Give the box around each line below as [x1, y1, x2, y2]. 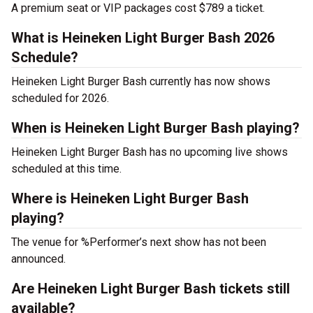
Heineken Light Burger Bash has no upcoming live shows [11, 145, 288, 159]
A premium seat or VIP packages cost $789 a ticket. [11, 1, 265, 15]
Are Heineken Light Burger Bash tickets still [11, 280, 290, 297]
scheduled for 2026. [11, 92, 109, 105]
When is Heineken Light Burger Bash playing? [11, 119, 300, 136]
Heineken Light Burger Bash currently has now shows [11, 75, 270, 88]
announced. [11, 252, 66, 265]
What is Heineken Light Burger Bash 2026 [11, 29, 275, 46]
